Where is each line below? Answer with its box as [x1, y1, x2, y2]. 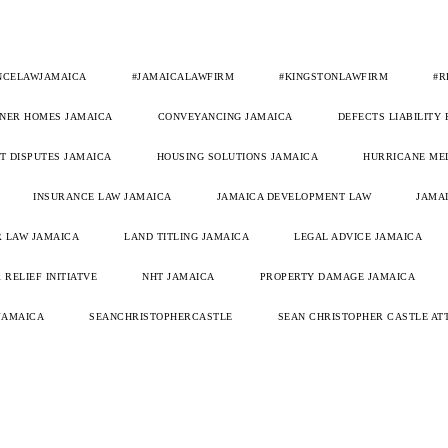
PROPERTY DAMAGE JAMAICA [259, 271, 415, 283]
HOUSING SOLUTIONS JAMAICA [156, 151, 318, 163]
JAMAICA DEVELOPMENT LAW [216, 191, 371, 203]
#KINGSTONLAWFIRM [279, 71, 388, 83]
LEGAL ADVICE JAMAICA [294, 231, 422, 243]
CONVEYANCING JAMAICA [157, 111, 293, 123]
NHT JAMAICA [142, 271, 215, 283]
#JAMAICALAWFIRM [131, 71, 234, 83]
